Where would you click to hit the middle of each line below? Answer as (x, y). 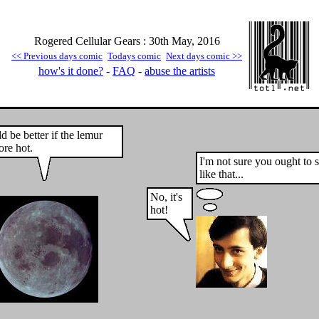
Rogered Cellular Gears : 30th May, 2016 (127, 41)
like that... (221, 174)
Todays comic (134, 56)
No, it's (166, 197)
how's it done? (71, 71)
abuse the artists (180, 71)
